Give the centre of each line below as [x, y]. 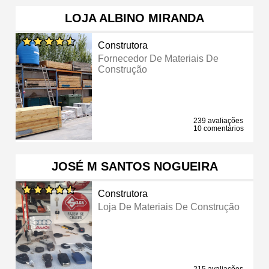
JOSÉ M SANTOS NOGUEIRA [134, 166]
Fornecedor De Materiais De [159, 58]
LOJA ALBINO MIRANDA [134, 18]
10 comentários [219, 128]
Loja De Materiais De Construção [169, 207]
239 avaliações [218, 120]
